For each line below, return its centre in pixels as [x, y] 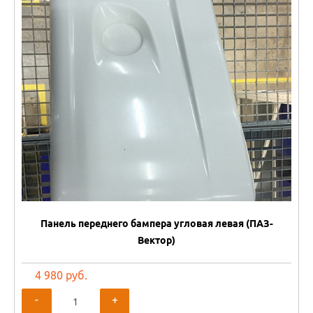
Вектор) [156, 240]
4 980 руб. [61, 275]
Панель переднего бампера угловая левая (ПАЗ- [156, 223]
